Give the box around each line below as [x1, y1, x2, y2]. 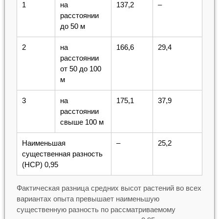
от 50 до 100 [60, 64, 101, 73]
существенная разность [22, 149, 103, 158]
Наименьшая [22, 138, 66, 147]
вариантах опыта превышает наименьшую [16, 194, 159, 203]
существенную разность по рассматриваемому [16, 205, 175, 214]
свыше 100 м [60, 117, 104, 126]
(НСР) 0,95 [22, 160, 58, 169]
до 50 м [60, 22, 85, 30]
